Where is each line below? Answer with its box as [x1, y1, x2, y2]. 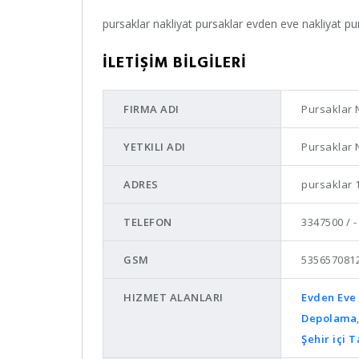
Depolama [301, 311, 357, 325]
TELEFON [123, 215, 172, 229]
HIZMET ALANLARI [123, 290, 224, 305]
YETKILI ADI [123, 139, 186, 154]
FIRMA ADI [123, 102, 179, 116]
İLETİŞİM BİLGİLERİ [103, 50, 247, 73]
